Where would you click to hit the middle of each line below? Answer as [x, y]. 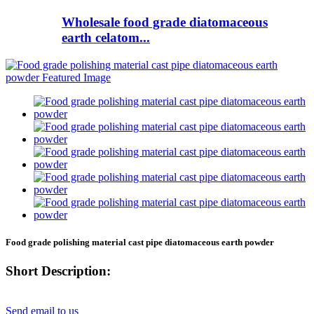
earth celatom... [106, 38]
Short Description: [58, 271]
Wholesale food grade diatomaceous [165, 22]
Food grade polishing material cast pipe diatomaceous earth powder [140, 242]
